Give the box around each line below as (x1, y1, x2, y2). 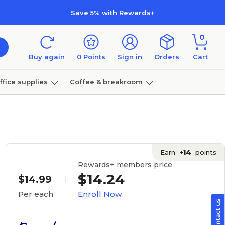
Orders (154, 53, 179, 61)
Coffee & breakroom (69, 77, 143, 86)
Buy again (29, 53, 65, 61)
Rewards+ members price (77, 160, 172, 169)
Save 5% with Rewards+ (70, 8, 155, 17)
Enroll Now (77, 189, 122, 199)
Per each (18, 189, 53, 199)
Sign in (118, 53, 142, 61)
